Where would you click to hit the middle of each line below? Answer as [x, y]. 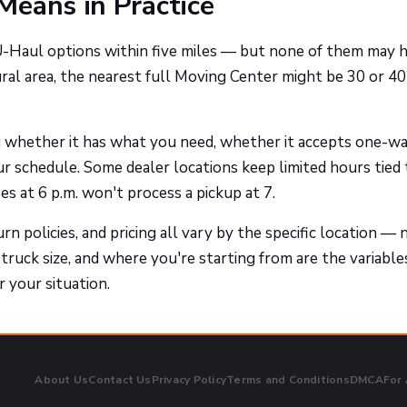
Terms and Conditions [288, 380]
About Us [62, 380]
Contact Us [120, 380]
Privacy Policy [189, 380]
